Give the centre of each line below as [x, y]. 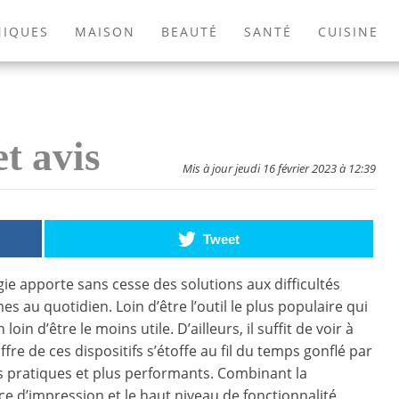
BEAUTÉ [189, 31]
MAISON [106, 31]
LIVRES [342, 73]
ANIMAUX [137, 73]
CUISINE [348, 31]
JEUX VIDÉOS [244, 73]
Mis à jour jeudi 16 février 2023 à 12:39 [279, 169]
